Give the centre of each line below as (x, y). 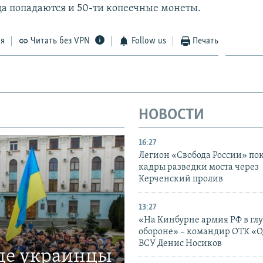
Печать (206, 41)
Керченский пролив (181, 179)
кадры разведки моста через (199, 168)
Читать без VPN (60, 41)
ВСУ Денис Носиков (180, 244)
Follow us (149, 41)
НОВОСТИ (171, 115)
